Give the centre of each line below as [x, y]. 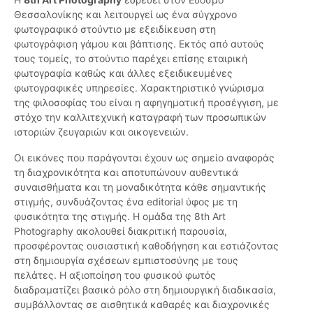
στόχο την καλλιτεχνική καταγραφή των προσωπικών [140, 117]
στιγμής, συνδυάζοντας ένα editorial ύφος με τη [126, 202]
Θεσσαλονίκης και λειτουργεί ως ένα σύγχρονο [125, 15]
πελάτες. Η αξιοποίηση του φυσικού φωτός [115, 275]
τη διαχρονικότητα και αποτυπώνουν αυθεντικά [126, 173]
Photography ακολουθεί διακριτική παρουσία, [121, 231]
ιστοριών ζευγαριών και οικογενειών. [101, 132]
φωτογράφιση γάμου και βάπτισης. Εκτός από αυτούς [139, 44]
